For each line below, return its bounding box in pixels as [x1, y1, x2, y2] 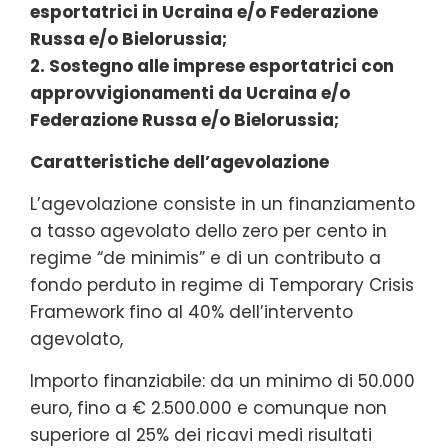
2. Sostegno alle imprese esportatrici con [30, 53, 394, 78]
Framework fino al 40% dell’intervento [30, 299, 353, 324]
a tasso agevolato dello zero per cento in [30, 218, 387, 243]
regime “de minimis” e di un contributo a [30, 245, 381, 270]
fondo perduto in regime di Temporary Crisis [30, 272, 414, 297]
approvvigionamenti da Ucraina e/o [30, 80, 350, 105]
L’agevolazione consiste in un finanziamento [30, 191, 415, 216]
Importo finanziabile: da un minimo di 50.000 [30, 368, 415, 393]
